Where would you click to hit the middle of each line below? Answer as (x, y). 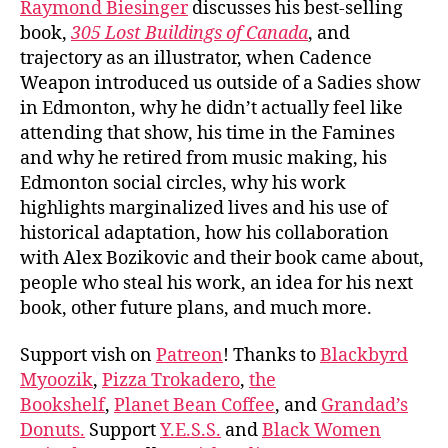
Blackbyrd (364, 355)
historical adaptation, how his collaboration (204, 233)
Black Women (321, 430)
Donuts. (52, 430)
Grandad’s (364, 405)
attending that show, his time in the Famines (207, 133)
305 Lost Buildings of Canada (189, 33)
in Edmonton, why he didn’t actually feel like (211, 108)
